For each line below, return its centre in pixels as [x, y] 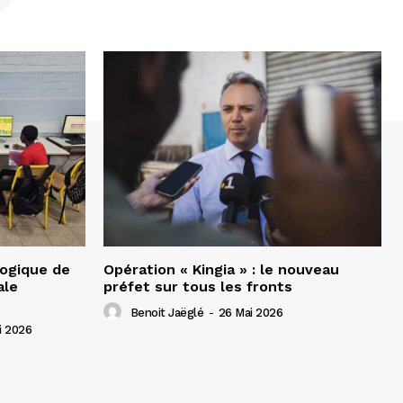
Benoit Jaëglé [166, 312]
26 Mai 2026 [250, 312]
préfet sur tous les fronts [198, 286]
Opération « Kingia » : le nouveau [221, 269]
